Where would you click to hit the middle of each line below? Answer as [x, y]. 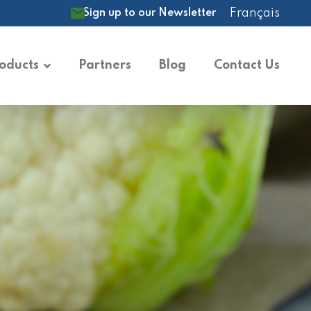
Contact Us [246, 65]
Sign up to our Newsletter [150, 13]
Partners [104, 65]
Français [255, 13]
